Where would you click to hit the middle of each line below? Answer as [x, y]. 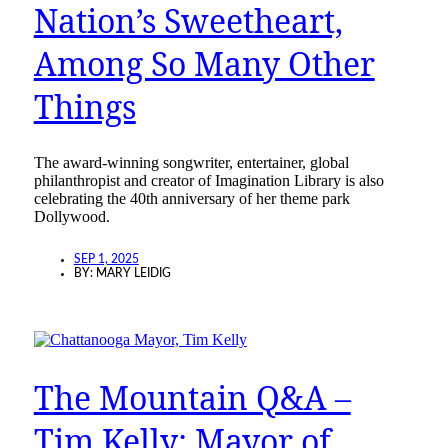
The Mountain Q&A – [192, 397]
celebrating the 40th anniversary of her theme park [191, 199]
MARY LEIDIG [133, 273]
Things [84, 106]
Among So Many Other [204, 63]
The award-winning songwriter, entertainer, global [191, 163]
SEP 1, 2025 [106, 259]
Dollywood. [71, 217]
